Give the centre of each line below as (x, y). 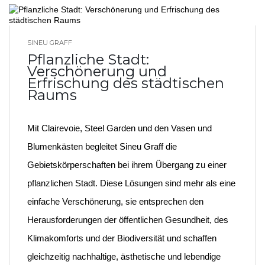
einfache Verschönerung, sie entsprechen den (115, 201)
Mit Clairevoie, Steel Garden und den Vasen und (119, 128)
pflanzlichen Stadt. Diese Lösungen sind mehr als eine (131, 183)
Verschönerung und (97, 71)
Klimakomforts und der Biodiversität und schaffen (122, 238)
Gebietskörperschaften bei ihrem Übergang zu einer (127, 165)
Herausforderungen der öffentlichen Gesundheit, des (128, 220)
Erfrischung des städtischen (126, 83)
